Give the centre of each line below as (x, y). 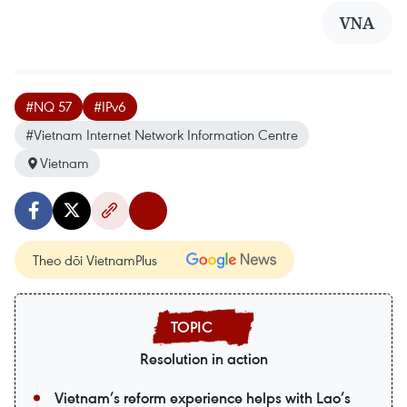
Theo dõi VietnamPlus (95, 260)
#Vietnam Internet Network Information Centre (162, 134)
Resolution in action (203, 359)
